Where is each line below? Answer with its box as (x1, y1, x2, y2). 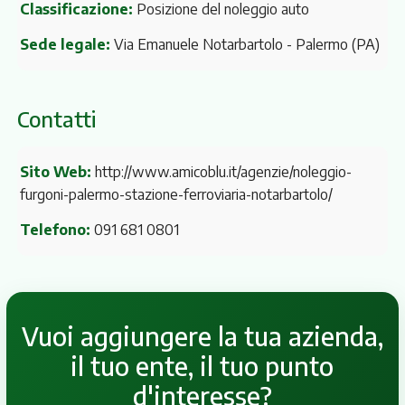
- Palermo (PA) (286, 34, 380, 53)
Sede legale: (19, 34, 110, 53)
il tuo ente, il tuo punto (71, 350, 334, 382)
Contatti (16, 105, 96, 132)
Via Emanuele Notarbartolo (109, 34, 287, 53)
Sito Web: (19, 162, 91, 181)
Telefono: (19, 221, 90, 240)
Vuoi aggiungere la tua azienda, (21, 320, 383, 353)
